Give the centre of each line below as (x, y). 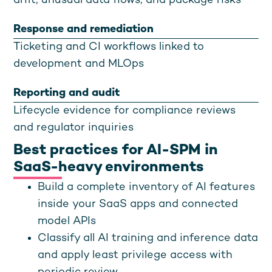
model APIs (67, 221)
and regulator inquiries (74, 128)
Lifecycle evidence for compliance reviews (125, 111)
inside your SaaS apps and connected (138, 204)
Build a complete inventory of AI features (147, 187)
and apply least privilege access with (135, 255)
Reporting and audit (67, 93)
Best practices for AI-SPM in (116, 151)
